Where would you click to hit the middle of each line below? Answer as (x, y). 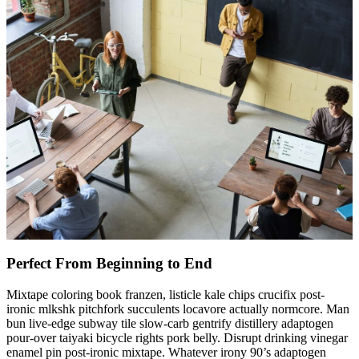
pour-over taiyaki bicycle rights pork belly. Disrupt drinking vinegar (177, 337)
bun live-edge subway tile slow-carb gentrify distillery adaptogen (170, 323)
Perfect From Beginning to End (109, 263)
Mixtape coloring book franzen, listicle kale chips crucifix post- (165, 294)
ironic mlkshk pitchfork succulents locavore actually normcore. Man (178, 309)
